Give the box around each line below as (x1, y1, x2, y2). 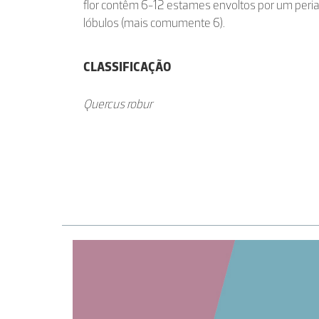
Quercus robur (83, 96, 152, 112)
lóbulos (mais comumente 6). (83, 15, 225, 31)
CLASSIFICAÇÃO (83, 59, 171, 75)
